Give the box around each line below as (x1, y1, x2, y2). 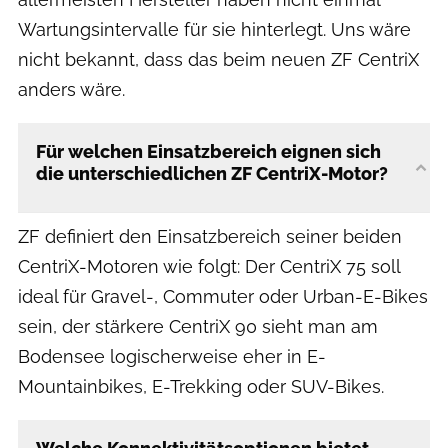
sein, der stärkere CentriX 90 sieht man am (18, 316, 378, 338)
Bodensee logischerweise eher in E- (18, 346, 326, 368)
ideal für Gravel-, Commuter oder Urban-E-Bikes (18, 286, 428, 308)
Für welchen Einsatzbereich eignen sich (36, 141, 381, 163)
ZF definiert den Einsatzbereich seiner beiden (18, 226, 402, 248)
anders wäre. (18, 79, 125, 101)
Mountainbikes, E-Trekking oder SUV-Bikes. (18, 376, 384, 398)
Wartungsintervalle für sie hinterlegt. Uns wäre (18, 19, 411, 41)
